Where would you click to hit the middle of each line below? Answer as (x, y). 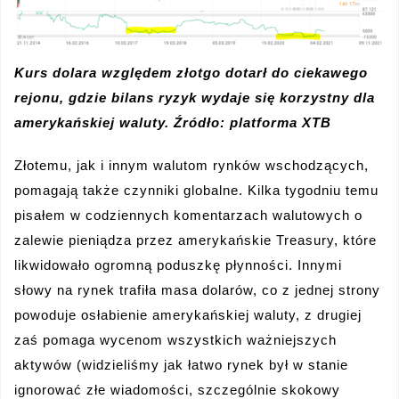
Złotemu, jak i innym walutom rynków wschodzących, (191, 166)
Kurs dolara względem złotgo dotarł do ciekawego (191, 73)
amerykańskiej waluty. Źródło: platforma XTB (173, 123)
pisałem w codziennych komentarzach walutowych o (188, 216)
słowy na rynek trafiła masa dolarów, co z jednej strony (197, 290)
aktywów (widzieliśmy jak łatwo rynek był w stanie (181, 365)
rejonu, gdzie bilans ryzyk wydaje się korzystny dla (195, 98)
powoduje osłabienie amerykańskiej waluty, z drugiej (188, 315)
